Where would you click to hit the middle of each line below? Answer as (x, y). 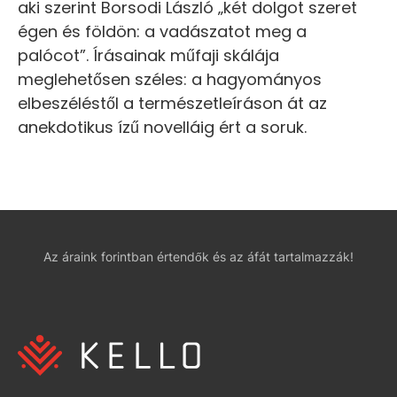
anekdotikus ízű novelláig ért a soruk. (162, 128)
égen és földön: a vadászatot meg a (162, 32)
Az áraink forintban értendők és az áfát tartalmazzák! (198, 257)
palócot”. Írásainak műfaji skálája (148, 56)
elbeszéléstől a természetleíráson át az (172, 104)
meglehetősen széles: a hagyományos (170, 80)
